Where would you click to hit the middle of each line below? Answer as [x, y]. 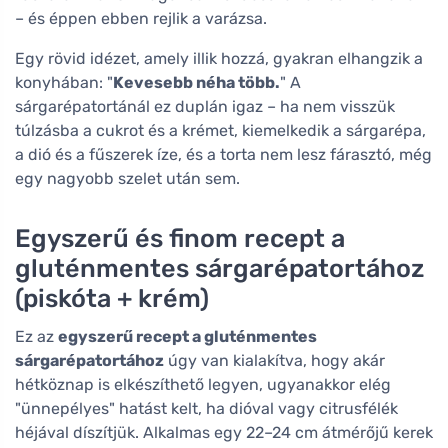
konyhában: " [64, 82]
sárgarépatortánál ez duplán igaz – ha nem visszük [205, 106]
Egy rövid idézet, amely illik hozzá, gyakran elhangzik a [219, 58]
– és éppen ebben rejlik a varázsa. [141, 18]
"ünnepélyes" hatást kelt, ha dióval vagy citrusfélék [206, 408]
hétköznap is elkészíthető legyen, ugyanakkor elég [203, 384]
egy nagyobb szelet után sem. [127, 178]
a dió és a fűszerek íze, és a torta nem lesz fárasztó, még [223, 154]
